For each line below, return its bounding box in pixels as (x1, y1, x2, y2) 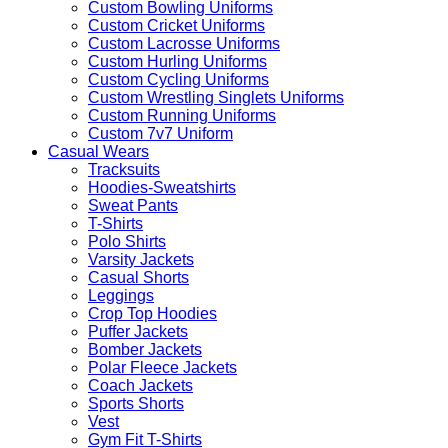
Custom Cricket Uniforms (88, 17, 265, 34)
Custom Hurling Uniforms (88, 53, 267, 70)
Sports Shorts (88, 395, 184, 412)
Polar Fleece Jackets (88, 359, 237, 376)
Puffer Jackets (88, 323, 188, 340)
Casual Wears (48, 143, 149, 160)
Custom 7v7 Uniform (88, 125, 233, 142)
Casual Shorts (88, 269, 189, 286)
